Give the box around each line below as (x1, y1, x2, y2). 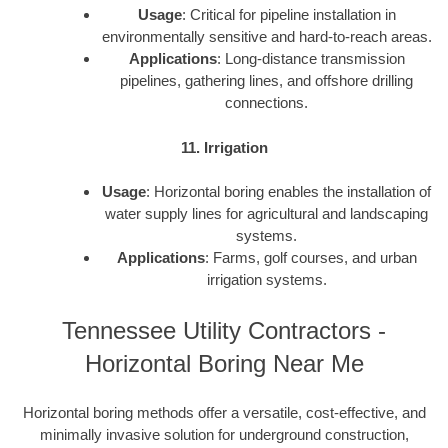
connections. (225, 94, 308, 112)
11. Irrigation (180, 138, 268, 156)
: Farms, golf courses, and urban (204, 249, 417, 267)
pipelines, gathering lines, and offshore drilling (120, 72, 413, 90)
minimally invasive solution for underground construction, (39, 426, 409, 444)
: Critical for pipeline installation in (181, 6, 396, 24)
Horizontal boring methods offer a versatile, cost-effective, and (22, 404, 426, 422)
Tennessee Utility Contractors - (62, 316, 386, 344)
